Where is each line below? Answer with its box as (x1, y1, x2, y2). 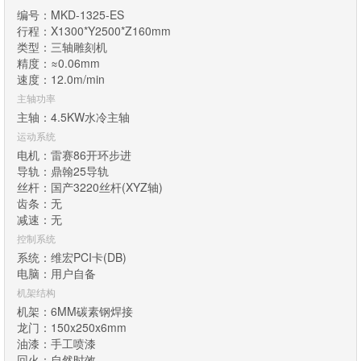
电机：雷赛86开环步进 (17, 146, 131, 163)
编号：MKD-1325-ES (17, 6, 124, 23)
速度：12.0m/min (17, 70, 105, 87)
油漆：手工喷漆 (17, 334, 96, 351)
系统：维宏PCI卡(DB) (17, 248, 127, 265)
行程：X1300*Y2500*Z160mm (17, 22, 171, 39)
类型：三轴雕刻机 (17, 38, 107, 55)
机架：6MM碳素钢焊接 (17, 302, 133, 319)
